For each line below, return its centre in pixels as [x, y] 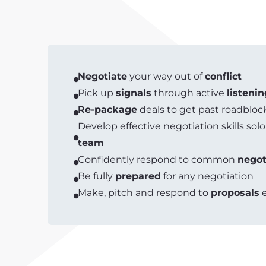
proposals [235, 193]
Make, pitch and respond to [144, 193]
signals [134, 93]
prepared [138, 176]
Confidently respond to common [158, 159]
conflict [223, 76]
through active [189, 93]
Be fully [96, 176]
